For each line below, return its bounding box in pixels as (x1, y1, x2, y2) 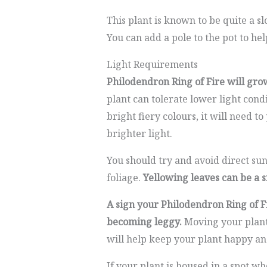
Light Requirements (106, 58, 198, 71)
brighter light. (106, 127, 172, 140)
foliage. (106, 171, 143, 184)
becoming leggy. (106, 215, 184, 228)
